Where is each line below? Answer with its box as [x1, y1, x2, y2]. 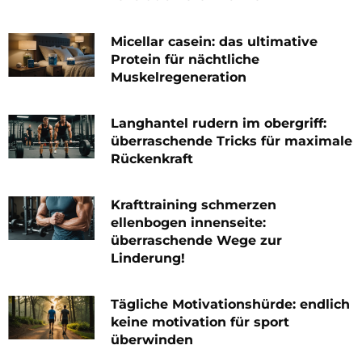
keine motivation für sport [111, 314, 289, 330]
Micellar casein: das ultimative [111, 34, 318, 50]
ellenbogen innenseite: [111, 215, 266, 231]
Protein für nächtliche [111, 52, 259, 68]
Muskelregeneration [111, 69, 246, 86]
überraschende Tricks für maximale [111, 133, 352, 149]
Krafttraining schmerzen [111, 197, 276, 213]
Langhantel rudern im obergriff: [111, 116, 326, 132]
